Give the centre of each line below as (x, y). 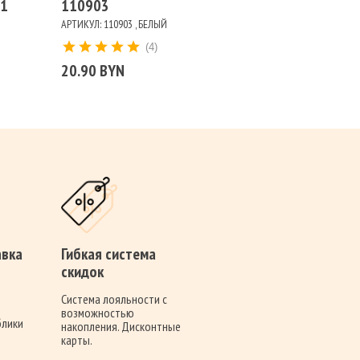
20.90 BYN (93, 71)
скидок (82, 272)
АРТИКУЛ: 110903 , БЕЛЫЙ (114, 25)
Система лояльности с (114, 299)
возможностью (98, 313)
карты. (77, 340)
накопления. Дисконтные (121, 327)
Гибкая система (108, 254)
